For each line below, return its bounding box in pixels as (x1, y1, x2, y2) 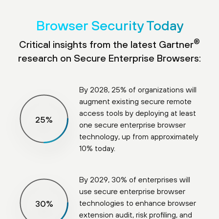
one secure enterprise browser (79, 120, 186, 129)
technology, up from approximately (79, 131, 199, 141)
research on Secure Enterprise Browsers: (18, 52, 201, 64)
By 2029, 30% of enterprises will (79, 175, 191, 184)
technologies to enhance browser (79, 198, 197, 207)
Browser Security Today (36, 17, 183, 33)
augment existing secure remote (79, 96, 192, 106)
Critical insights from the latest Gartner (19, 38, 194, 50)
